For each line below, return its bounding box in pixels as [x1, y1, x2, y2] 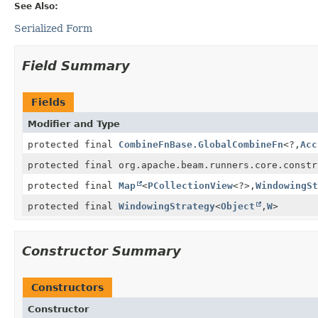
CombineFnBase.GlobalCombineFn [119, 138, 283, 150]
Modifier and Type [28, 118, 120, 129]
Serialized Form [14, 22, 92, 34]
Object [221, 200, 255, 212]
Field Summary [22, 57, 130, 73]
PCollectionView [148, 180, 233, 191]
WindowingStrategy [119, 200, 215, 212]
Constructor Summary [22, 243, 181, 258]
